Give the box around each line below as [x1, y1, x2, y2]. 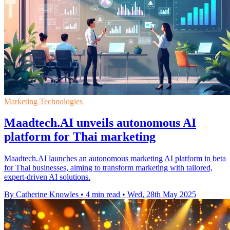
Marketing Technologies [4, 97, 83, 106]
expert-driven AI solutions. [4, 172, 90, 182]
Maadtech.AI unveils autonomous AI [4, 116, 196, 130]
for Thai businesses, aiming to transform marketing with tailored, [4, 163, 213, 172]
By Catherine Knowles [4, 190, 79, 199]
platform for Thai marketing [4, 130, 156, 144]
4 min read [86, 190, 120, 199]
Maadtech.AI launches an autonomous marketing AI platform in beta [4, 154, 226, 163]
